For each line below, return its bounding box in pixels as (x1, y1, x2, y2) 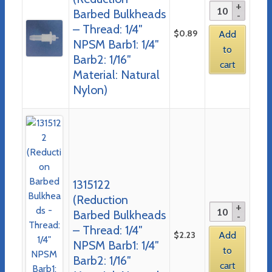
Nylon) (72, 82, 107, 97)
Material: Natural (72, 67, 160, 82)
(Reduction (72, 192, 128, 207)
